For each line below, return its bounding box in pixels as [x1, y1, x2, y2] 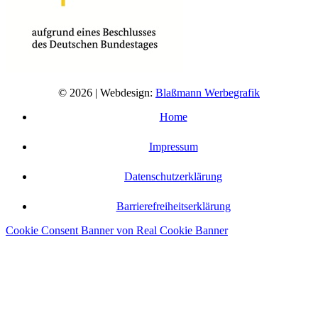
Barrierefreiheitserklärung [116, 199, 231, 212]
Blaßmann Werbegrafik [155, 86, 260, 99]
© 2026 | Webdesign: [58, 86, 155, 99]
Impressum [148, 140, 198, 153]
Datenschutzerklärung [124, 170, 222, 182]
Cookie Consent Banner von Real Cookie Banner [6, 224, 228, 236]
